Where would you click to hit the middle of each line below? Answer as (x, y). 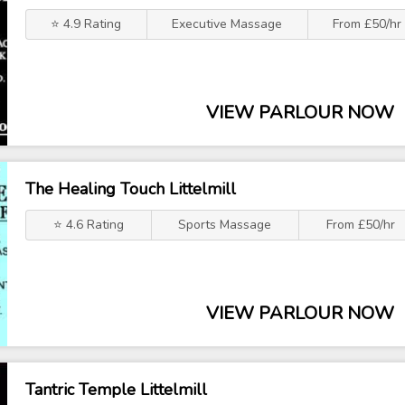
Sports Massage (225, 225)
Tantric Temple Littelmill (116, 390)
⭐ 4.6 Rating (88, 225)
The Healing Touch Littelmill (131, 189)
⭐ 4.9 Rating (86, 24)
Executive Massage (227, 24)
